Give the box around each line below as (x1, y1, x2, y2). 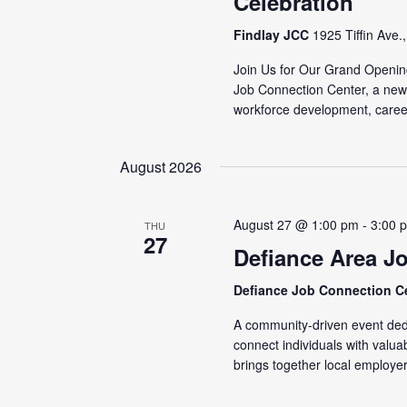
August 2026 (120, 155, 202, 177)
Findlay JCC (233, 25, 313, 44)
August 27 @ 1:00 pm (233, 214, 360, 233)
